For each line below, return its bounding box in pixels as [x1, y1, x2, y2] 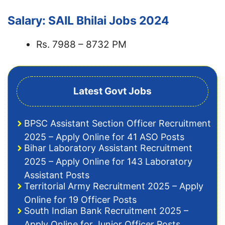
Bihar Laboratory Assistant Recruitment [24, 143, 192, 153]
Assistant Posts [24, 170, 89, 180]
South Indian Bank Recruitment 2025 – [24, 205, 188, 216]
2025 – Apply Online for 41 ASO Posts [24, 132, 184, 142]
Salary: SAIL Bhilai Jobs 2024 [8, 13, 169, 28]
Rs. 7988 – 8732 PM [36, 38, 127, 50]
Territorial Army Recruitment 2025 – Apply [24, 181, 203, 191]
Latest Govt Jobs [73, 85, 152, 97]
